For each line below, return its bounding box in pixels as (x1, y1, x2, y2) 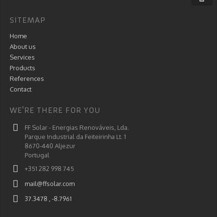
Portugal (25, 151, 49, 159)
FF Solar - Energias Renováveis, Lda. (25, 124, 129, 131)
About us (10, 43, 36, 50)
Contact (10, 85, 31, 93)
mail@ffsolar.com (25, 180, 75, 187)
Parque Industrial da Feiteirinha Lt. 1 (25, 133, 126, 140)
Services (10, 53, 35, 61)
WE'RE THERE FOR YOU (10, 106, 101, 115)
